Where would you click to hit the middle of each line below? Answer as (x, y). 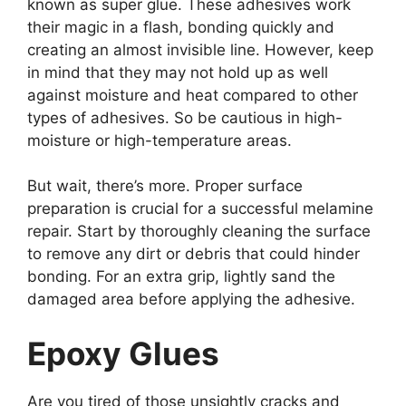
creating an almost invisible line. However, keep (200, 49)
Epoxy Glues (123, 353)
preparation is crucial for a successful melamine (200, 209)
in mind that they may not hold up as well (178, 72)
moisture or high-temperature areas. (159, 140)
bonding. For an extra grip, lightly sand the (181, 277)
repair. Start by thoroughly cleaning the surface (199, 232)
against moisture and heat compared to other (193, 95)
